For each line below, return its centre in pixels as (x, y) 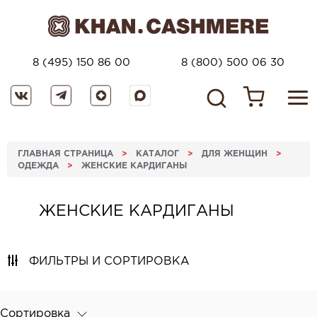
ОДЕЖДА (38, 165)
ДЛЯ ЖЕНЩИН (235, 153)
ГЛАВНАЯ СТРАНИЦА (65, 153)
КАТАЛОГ (157, 153)
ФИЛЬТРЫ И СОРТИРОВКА (109, 260)
